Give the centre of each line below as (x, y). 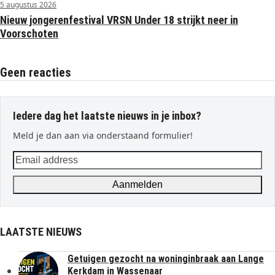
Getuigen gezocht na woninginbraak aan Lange (166, 259)
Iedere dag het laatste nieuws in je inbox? (107, 116)
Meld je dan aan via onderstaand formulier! (103, 136)
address (31, 173)
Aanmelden (137, 185)
